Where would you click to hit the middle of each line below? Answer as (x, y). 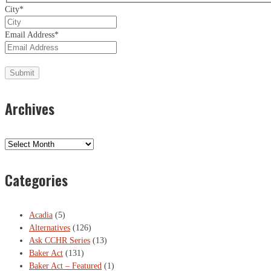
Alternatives (50, 228)
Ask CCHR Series (60, 241)
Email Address (30, 34)
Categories (36, 179)
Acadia (41, 215)
